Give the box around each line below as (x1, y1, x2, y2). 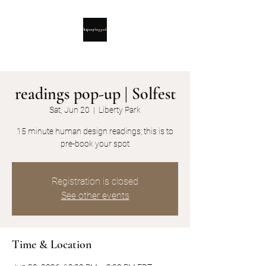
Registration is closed (52, 176, 138, 187)
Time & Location (12, 237, 91, 252)
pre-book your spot (61, 139, 129, 148)
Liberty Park (99, 105, 141, 115)
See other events (61, 190, 129, 201)
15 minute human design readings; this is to (17, 126, 173, 136)
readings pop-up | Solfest (14, 84, 176, 104)
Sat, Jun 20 (49, 105, 90, 115)
